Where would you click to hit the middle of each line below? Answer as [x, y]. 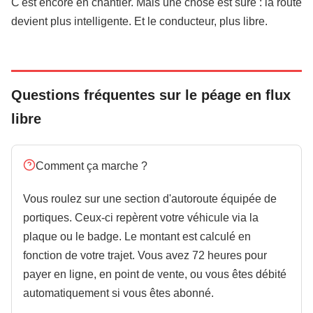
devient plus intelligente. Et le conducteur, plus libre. [139, 21]
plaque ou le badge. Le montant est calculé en [137, 236]
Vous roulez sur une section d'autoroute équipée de [150, 199]
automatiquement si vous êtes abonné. [118, 293]
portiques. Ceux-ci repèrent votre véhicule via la [141, 218]
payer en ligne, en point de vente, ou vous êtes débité [155, 274]
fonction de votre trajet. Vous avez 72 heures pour [145, 255]
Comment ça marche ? [92, 166]
